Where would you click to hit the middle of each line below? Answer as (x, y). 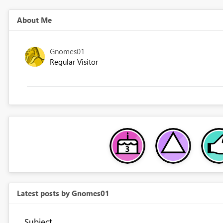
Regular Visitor (74, 62)
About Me (34, 20)
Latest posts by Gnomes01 (63, 193)
